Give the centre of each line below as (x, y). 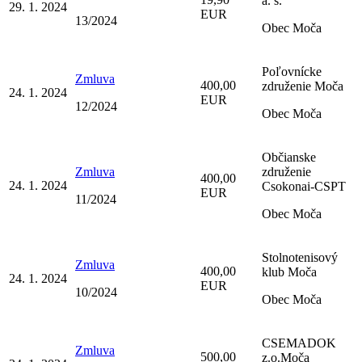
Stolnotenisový (300, 257)
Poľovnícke (292, 71)
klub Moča (289, 271)
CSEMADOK (299, 343)
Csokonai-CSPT (304, 186)
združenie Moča (303, 86)
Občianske (289, 157)
